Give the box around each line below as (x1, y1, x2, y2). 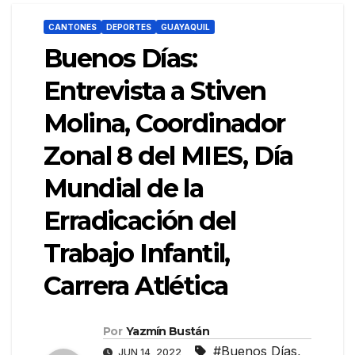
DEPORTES (106, 22, 151, 32)
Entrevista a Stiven (44, 75, 266, 107)
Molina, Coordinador (44, 108, 285, 139)
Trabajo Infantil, (44, 238, 230, 269)
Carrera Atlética (44, 270, 228, 302)
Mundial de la (44, 173, 204, 204)
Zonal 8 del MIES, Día (44, 140, 293, 172)
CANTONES (48, 22, 97, 32)
